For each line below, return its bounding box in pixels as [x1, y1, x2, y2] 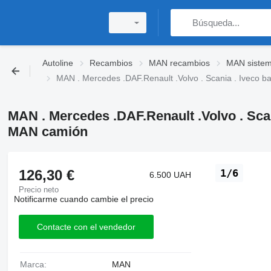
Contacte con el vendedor [36, 221, 135, 232]
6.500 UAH [149, 170, 192, 180]
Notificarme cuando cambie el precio [13, 194, 154, 204]
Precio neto [18, 185, 59, 194]
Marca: [27, 260, 47, 269]
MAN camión [7, 124, 88, 139]
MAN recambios [149, 58, 210, 68]
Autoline [42, 58, 73, 68]
